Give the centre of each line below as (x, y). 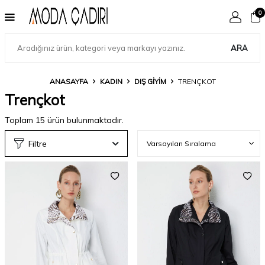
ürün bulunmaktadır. (84, 120)
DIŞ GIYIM (150, 81)
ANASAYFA (69, 81)
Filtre (38, 143)
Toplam (20, 120)
